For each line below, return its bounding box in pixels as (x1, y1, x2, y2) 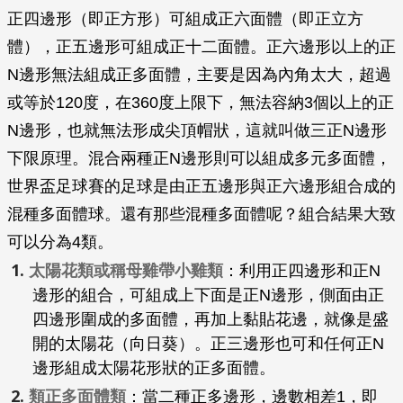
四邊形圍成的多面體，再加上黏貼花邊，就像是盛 (32, 310, 389, 328)
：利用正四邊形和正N (223, 262, 381, 280)
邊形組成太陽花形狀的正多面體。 (32, 359, 275, 377)
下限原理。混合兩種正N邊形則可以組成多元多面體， (7, 149, 391, 167)
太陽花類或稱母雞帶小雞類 (29, 262, 223, 280)
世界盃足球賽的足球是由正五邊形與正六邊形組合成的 (7, 177, 396, 195)
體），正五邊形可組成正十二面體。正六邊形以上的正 (7, 38, 396, 56)
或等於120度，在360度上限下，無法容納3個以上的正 (7, 94, 394, 112)
